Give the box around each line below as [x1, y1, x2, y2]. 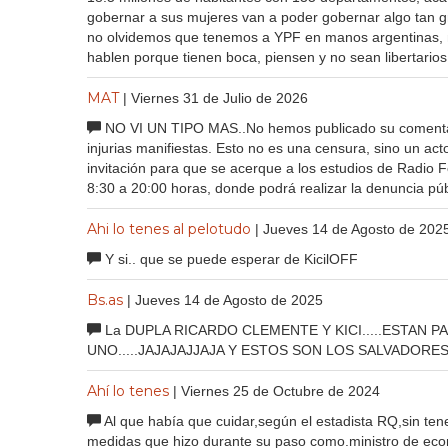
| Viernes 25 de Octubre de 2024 [173, 382, 380, 399]
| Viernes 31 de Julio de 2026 [123, 89, 308, 106]
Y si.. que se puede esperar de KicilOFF [101, 250, 358, 267]
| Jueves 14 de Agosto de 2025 [127, 291, 323, 308]
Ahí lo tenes [87, 381, 169, 400]
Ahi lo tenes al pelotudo [87, 219, 251, 238]
